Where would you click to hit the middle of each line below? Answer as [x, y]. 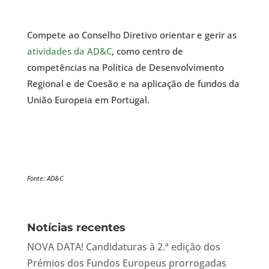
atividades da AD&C [69, 51]
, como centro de [147, 51]
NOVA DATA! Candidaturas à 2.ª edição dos [123, 246]
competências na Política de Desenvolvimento [125, 67]
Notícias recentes [76, 227]
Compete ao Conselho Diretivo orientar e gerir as [131, 35]
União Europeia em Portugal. [88, 99]
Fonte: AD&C [45, 178]
